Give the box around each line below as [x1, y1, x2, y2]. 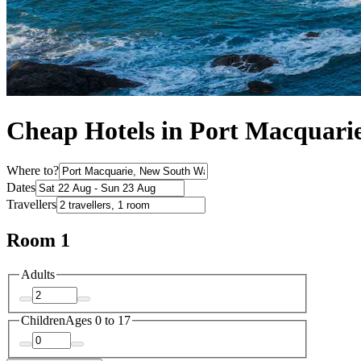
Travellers [6, 197, 56, 212]
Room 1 [6, 230, 70, 251]
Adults [21, 268, 55, 282]
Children [21, 313, 65, 327]
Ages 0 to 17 [65, 313, 131, 327]
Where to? [6, 164, 59, 178]
